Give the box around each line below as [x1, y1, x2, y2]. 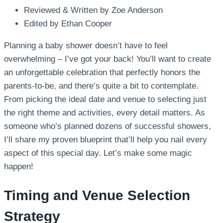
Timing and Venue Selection [4, 187, 190, 203]
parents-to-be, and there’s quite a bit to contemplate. [4, 81, 199, 91]
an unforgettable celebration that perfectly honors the [4, 68, 200, 78]
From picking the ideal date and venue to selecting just [4, 95, 207, 105]
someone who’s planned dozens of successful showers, [4, 121, 211, 131]
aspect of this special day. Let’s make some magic [4, 148, 192, 158]
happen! [4, 162, 33, 172]
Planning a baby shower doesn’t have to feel [4, 41, 168, 51]
